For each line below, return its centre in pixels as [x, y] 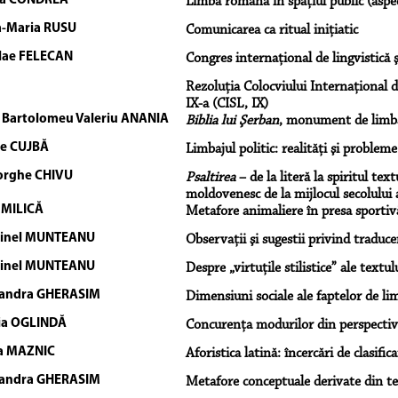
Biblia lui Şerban [232, 120]
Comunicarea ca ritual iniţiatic [271, 30]
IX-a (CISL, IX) [227, 103]
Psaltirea [210, 177]
